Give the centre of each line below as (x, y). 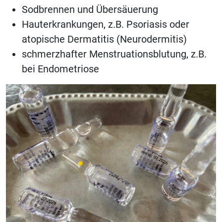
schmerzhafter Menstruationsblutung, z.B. (114, 54)
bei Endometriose (60, 69)
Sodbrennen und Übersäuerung (90, 9)
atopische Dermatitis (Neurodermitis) (104, 39)
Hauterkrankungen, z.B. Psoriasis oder (106, 24)
